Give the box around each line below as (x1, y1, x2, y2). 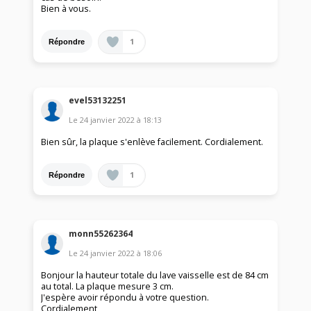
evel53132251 (69, 94, 127, 106)
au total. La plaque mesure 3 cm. (41, 280, 174, 292)
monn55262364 (69, 227, 133, 239)
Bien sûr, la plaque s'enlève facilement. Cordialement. (41, 136, 264, 148)
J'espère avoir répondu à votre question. (41, 291, 210, 303)
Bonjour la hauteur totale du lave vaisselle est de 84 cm (41, 269, 269, 281)
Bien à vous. (41, 3, 92, 15)
